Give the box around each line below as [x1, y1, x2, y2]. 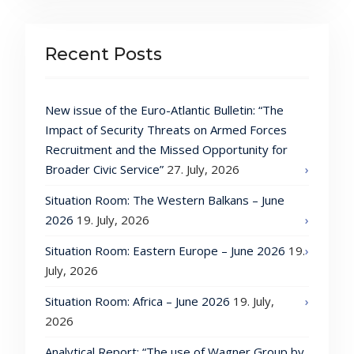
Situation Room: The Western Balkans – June [44, 192, 284, 209]
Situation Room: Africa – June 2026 [44, 293, 230, 310]
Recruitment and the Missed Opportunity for [44, 141, 288, 158]
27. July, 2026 [166, 161, 239, 178]
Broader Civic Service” [44, 161, 164, 178]
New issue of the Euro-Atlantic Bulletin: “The [44, 102, 284, 119]
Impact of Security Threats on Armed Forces [44, 122, 287, 138]
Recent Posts [44, 43, 162, 66]
